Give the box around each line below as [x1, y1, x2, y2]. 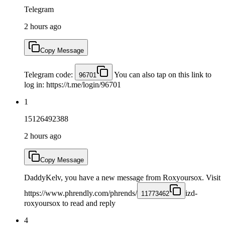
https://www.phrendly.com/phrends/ [24, 188, 137, 197]
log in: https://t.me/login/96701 [24, 80, 121, 89]
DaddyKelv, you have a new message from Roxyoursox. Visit [24, 173, 220, 182]
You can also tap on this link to [113, 70, 211, 79]
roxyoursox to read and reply [24, 198, 116, 207]
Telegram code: [24, 70, 75, 79]
